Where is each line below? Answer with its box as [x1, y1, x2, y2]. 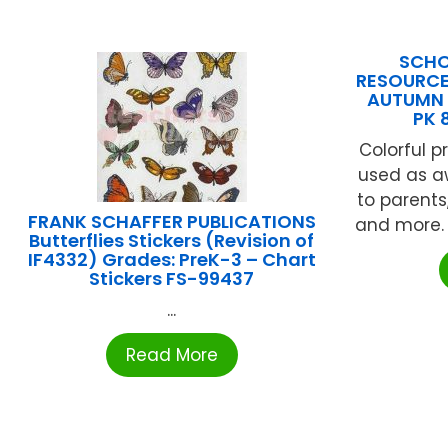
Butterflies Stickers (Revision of [29, 228, 315, 254]
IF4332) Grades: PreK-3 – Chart [27, 247, 316, 273]
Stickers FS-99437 [89, 266, 255, 292]
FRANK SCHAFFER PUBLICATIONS [27, 209, 316, 235]
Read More [125, 343, 218, 368]
